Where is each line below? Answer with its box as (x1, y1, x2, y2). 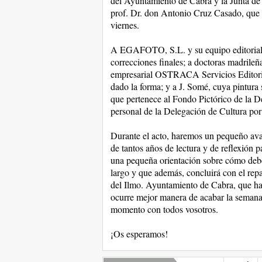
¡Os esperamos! (110, 227, 168, 240)
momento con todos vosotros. (110, 203, 218, 215)
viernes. (110, 19, 139, 31)
